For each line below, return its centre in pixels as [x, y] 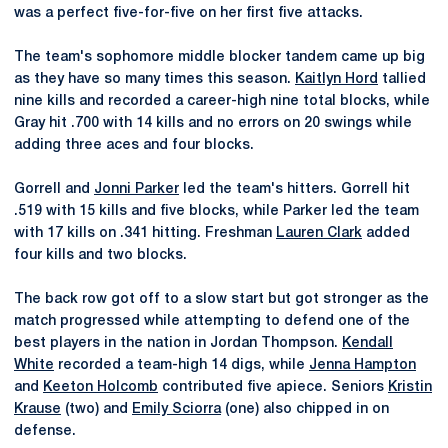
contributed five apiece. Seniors [273, 387]
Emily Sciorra [176, 409]
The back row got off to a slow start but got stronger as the [221, 299]
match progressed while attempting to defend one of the [212, 321]
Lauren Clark [319, 233]
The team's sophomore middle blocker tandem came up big [219, 57]
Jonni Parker [136, 189]
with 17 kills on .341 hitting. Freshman [145, 233]
